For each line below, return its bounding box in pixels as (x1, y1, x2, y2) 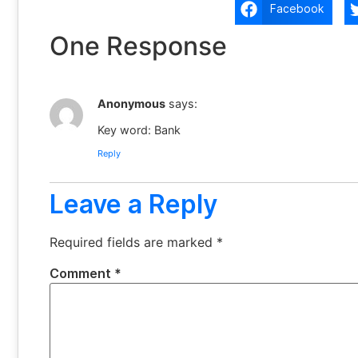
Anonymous (97, 97, 165, 111)
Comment (50, 266, 114, 282)
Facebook (270, 2, 324, 15)
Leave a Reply (50, 189, 217, 221)
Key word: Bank (97, 122, 181, 137)
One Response (50, 30, 227, 62)
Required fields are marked (50, 234, 217, 251)
